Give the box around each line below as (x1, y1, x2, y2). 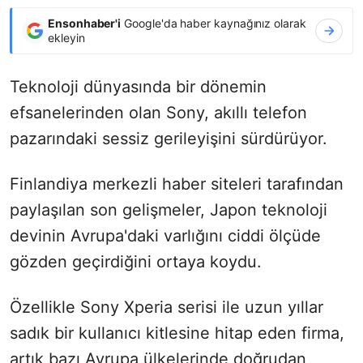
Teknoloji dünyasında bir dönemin (10, 76, 267, 96)
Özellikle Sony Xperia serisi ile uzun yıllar (10, 297, 323, 317)
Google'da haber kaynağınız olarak (121, 15, 306, 30)
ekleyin (48, 30, 85, 45)
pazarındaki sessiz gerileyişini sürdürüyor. (10, 128, 327, 148)
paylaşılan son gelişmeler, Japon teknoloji (10, 199, 327, 220)
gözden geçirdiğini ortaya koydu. (10, 251, 262, 271)
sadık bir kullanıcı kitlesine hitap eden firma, (10, 322, 344, 343)
